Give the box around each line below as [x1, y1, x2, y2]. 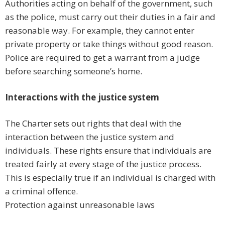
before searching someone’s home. [5, 65, 142, 77]
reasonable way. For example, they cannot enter [5, 25, 194, 37]
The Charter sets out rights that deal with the [5, 118, 181, 130]
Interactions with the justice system [5, 91, 159, 103]
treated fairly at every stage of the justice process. [5, 158, 201, 170]
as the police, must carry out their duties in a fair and [5, 11, 215, 23]
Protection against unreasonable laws [5, 199, 155, 211]
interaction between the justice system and [5, 131, 174, 143]
